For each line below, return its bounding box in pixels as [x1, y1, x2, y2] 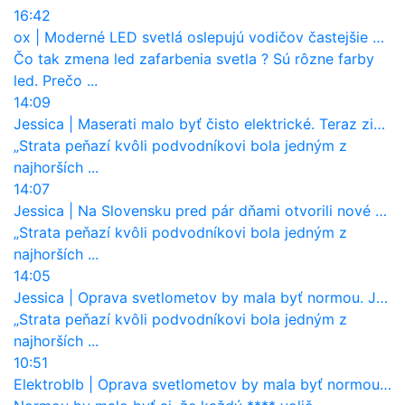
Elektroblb [14, 374, 84, 393]
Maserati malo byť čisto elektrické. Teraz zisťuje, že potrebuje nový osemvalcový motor [78, 114, 373, 133]
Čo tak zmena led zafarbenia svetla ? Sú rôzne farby [14, 49, 374, 68]
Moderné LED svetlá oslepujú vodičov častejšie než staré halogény [44, 27, 372, 46]
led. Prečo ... [14, 71, 98, 89]
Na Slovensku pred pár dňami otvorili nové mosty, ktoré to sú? [78, 201, 375, 220]
